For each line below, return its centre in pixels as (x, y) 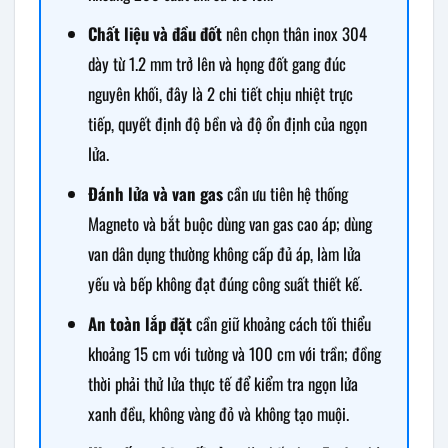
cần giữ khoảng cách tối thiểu (281, 323)
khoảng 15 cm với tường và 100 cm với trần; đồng (234, 353)
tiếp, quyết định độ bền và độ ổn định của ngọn (227, 123)
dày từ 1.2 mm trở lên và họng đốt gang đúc (216, 63)
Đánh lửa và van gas (155, 193)
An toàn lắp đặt (139, 323)
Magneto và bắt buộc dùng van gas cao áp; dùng (229, 223)
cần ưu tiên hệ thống (285, 193)
